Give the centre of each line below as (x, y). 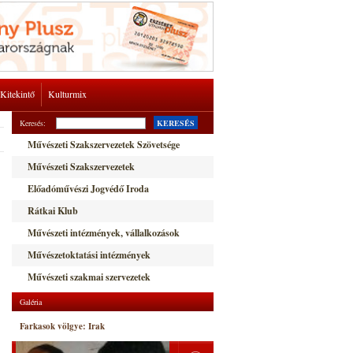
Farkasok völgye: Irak (62, 326)
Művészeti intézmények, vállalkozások (104, 233)
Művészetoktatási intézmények (89, 255)
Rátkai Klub (53, 211)
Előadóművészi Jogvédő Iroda (88, 189)
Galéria (31, 302)
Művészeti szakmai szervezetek (89, 277)
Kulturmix (67, 94)
